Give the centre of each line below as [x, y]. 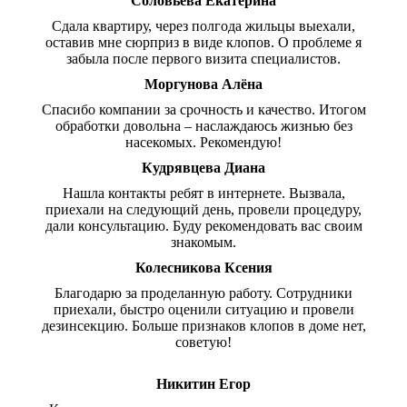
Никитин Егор [203, 384]
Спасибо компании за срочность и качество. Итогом [203, 109]
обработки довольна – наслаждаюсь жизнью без [203, 126]
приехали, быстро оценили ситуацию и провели [203, 309]
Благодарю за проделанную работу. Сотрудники [203, 293]
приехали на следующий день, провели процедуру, [203, 209]
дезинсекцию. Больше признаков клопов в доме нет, [203, 326]
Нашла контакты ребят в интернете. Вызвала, [203, 193]
